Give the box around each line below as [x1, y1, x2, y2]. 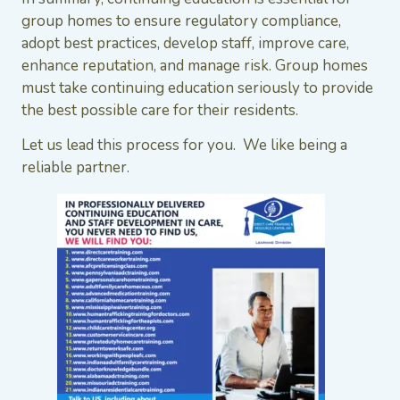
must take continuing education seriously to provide [21, 77, 373, 98]
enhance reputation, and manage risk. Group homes [21, 54, 368, 76]
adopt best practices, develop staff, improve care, [21, 32, 349, 54]
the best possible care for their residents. [21, 99, 298, 121]
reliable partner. [21, 157, 129, 179]
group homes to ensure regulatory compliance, [21, 10, 341, 31]
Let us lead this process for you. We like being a [21, 135, 347, 156]
